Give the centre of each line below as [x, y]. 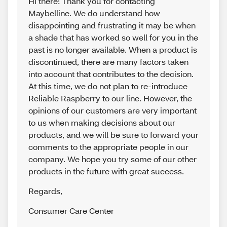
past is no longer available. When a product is [113, 50]
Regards [44, 191]
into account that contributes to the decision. [111, 74]
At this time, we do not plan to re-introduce [108, 86]
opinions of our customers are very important [112, 110]
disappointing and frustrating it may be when [112, 25]
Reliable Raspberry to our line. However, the [110, 98]
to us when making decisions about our [102, 123]
